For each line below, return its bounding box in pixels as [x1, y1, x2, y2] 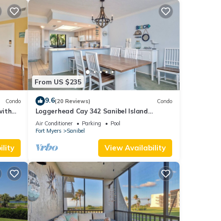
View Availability [105, 143, 166, 153]
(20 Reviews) [54, 97, 90, 105]
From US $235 [34, 77, 81, 86]
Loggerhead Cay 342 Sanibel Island [35, 107, 148, 115]
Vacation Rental [35, 116, 87, 124]
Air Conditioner [35, 120, 73, 127]
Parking [81, 120, 101, 127]
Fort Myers [35, 127, 62, 135]
